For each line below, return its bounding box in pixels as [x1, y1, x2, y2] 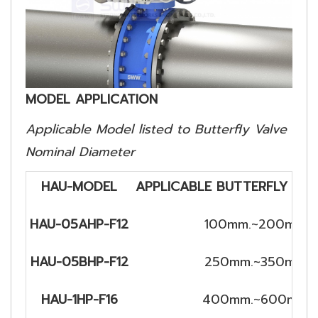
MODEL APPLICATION [26, 89, 158, 109]
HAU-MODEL [41, 176, 117, 197]
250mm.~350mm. [204, 251, 309, 272]
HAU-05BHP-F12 [30, 251, 128, 272]
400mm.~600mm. [202, 289, 311, 309]
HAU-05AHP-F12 [30, 214, 128, 234]
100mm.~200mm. [204, 214, 309, 234]
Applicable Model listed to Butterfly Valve [26, 119, 287, 140]
